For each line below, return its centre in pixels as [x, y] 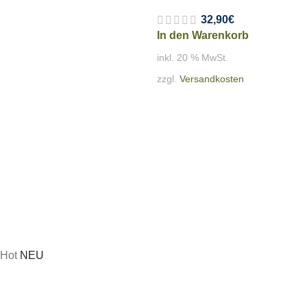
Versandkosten [212, 78]
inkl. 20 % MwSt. [193, 57]
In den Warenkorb [203, 35]
